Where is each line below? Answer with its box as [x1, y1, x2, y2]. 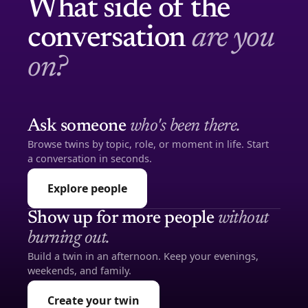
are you [191, 24, 274, 54]
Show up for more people [27, 210, 218, 228]
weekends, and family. [27, 263, 131, 277]
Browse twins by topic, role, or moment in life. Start [27, 137, 269, 151]
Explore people [47, 181, 127, 196]
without [217, 210, 269, 228]
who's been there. [129, 118, 241, 135]
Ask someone [27, 118, 130, 135]
